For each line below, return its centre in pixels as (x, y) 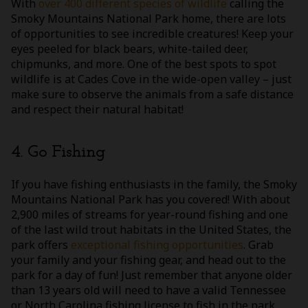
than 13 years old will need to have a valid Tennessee (148, 290)
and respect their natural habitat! (97, 109)
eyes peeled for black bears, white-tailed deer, (130, 48)
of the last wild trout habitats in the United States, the (151, 230)
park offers (41, 245)
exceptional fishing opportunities (157, 245)
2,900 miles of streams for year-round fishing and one (150, 215)
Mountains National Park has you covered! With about (151, 200)
